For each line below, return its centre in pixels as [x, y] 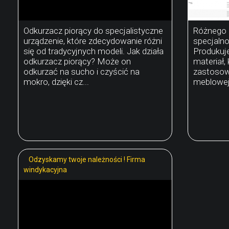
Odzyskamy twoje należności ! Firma [87, 159]
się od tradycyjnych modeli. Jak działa [94, 51]
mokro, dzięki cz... [56, 82]
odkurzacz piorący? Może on [77, 61]
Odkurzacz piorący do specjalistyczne [93, 30]
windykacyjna [45, 169]
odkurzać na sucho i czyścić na [82, 71]
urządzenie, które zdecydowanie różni [93, 41]
